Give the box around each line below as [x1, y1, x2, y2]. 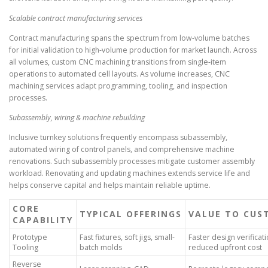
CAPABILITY [13, 214, 73, 226]
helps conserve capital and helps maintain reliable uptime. [9, 179, 211, 190]
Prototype [13, 232, 47, 243]
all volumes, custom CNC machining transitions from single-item [9, 56, 226, 67]
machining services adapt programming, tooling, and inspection [9, 80, 227, 91]
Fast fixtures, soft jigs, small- [80, 232, 175, 243]
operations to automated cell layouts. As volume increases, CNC [9, 68, 230, 79]
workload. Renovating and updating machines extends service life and [9, 167, 250, 178]
